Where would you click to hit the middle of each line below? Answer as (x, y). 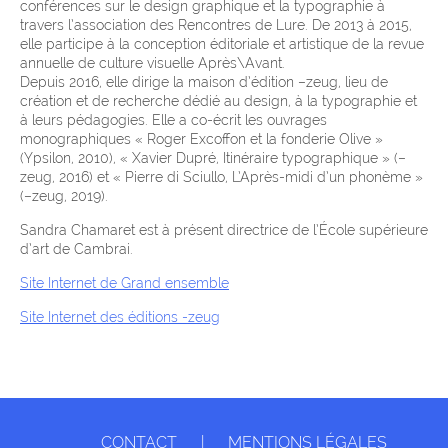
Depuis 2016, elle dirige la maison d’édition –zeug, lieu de (204, 82)
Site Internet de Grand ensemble (124, 283)
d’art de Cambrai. (76, 249)
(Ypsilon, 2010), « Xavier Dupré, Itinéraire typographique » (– (213, 158)
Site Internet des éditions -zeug (120, 317)
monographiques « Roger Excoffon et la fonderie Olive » (201, 139)
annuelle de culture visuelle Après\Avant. (152, 63)
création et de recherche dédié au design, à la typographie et (218, 101)
